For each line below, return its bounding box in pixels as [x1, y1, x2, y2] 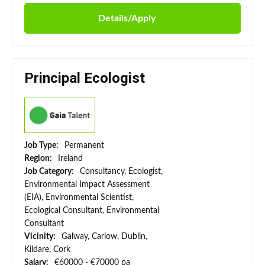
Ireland [58, 154, 83, 163]
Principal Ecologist [24, 70, 145, 87]
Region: [24, 154, 54, 163]
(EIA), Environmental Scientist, [24, 193, 134, 202]
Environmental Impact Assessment [24, 180, 150, 189]
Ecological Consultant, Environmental [24, 206, 159, 215]
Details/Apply [98, 14, 156, 24]
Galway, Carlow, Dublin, [62, 232, 147, 241]
